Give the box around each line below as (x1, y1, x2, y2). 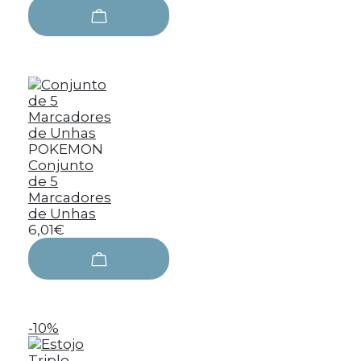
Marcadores (28, 189, 111, 205)
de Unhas (28, 205, 96, 222)
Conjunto (28, 157, 93, 173)
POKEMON (28, 141, 103, 157)
